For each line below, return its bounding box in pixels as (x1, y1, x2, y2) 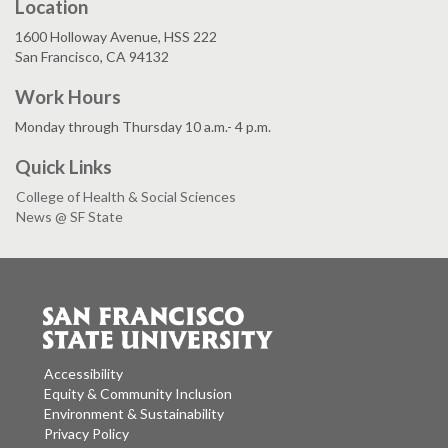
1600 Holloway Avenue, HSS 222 (15, 27, 217, 45)
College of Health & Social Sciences (16, 187, 236, 205)
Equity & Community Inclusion (44, 385, 232, 403)
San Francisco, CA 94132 (15, 47, 169, 65)
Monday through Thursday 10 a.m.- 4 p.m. (15, 117, 271, 135)
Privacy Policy (44, 425, 129, 443)
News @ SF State (16, 207, 123, 225)
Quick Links (15, 154, 112, 178)
